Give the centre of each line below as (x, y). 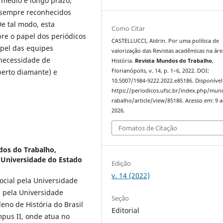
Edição (121, 164)
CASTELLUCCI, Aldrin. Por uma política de (166, 41)
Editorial (126, 211)
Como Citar (128, 28)
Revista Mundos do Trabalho (174, 60)
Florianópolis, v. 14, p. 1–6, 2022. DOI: (161, 70)
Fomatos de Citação (148, 128)
